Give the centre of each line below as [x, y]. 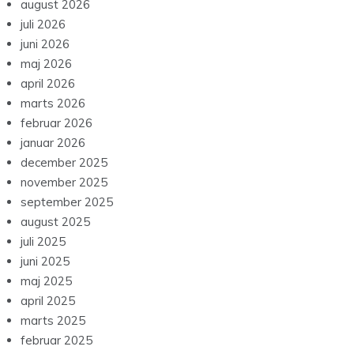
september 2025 [67, 202]
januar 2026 [53, 143]
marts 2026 [53, 103]
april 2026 [48, 83]
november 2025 [64, 182]
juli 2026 [43, 24]
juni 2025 [45, 261]
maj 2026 [46, 64]
